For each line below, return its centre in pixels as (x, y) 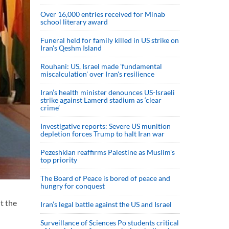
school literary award (74, 22)
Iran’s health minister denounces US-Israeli (108, 92)
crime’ (50, 108)
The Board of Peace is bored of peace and (105, 178)
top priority (60, 160)
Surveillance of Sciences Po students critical (110, 223)
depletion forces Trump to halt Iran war (102, 134)
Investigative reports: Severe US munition (106, 126)
